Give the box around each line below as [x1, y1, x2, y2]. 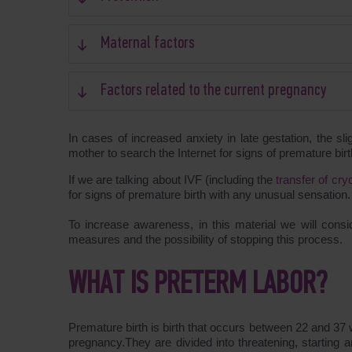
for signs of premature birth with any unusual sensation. [68, 188, 350, 201]
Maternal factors [101, 35, 195, 53]
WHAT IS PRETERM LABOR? [68, 269, 327, 301]
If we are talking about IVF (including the [68, 173, 277, 186]
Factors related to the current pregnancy [101, 82, 326, 100]
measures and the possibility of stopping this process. [68, 233, 343, 246]
